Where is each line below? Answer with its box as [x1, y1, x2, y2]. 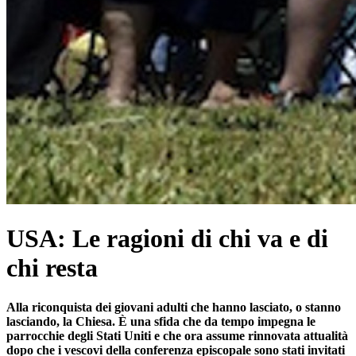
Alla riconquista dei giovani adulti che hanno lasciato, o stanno [6, 300, 341, 314]
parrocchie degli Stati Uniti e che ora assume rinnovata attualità [6, 328, 348, 342]
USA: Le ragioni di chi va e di [6, 224, 328, 253]
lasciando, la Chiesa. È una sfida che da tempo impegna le [6, 314, 315, 328]
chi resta [6, 253, 98, 283]
